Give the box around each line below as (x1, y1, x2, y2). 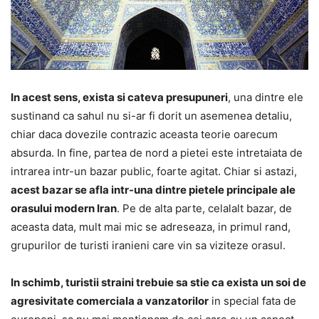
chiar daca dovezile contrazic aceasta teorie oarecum (11, 127, 278, 141)
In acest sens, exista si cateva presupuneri (11, 90, 228, 104)
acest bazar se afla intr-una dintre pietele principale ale (11, 182, 296, 197)
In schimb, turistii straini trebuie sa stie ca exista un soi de (11, 275, 306, 289)
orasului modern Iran (11, 201, 117, 215)
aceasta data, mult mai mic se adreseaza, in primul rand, (11, 219, 291, 234)
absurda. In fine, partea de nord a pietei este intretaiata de (11, 145, 303, 159)
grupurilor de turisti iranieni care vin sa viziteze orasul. (11, 238, 286, 252)
